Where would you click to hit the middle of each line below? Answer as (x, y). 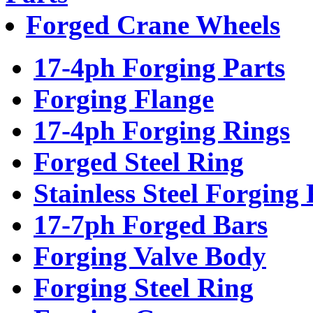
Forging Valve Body (150, 256)
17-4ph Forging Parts (159, 67)
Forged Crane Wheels (153, 24)
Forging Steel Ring (144, 287)
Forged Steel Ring (139, 161)
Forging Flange (124, 99)
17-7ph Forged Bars (151, 224)
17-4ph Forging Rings (162, 130)
